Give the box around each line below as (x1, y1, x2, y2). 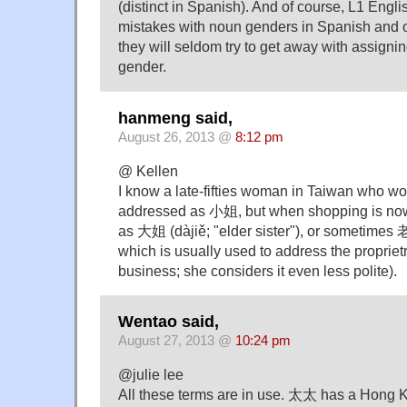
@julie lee (118, 366, 184, 383)
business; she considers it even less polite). (118, 262, 397, 279)
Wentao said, (118, 313, 219, 332)
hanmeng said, (118, 108, 233, 127)
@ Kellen (118, 162, 178, 179)
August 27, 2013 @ (118, 333, 235, 349)
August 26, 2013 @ (118, 129, 235, 144)
